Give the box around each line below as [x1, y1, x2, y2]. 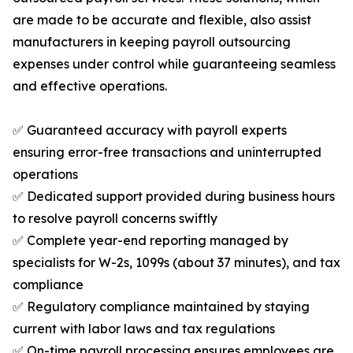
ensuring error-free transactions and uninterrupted [13, 144, 321, 161]
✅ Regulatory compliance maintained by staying [13, 299, 310, 315]
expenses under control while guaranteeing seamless [13, 56, 336, 72]
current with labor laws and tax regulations [13, 321, 275, 337]
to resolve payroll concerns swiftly [13, 210, 217, 227]
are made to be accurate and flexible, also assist [13, 12, 311, 28]
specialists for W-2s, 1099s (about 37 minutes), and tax [13, 255, 340, 271]
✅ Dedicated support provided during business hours [13, 188, 335, 205]
